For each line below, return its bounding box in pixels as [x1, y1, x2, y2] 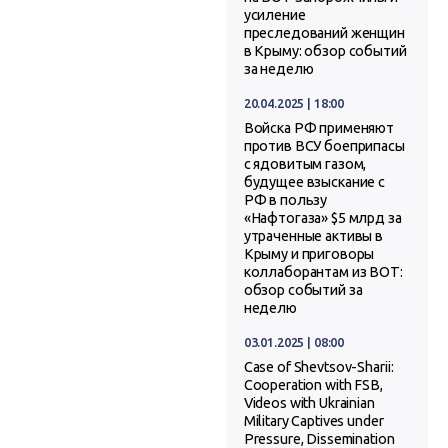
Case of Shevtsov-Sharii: [243, 358, 394, 375]
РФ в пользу [243, 191, 328, 208]
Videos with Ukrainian [243, 394, 375, 411]
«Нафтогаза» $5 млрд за [243, 209, 402, 226]
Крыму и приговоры [243, 245, 375, 262]
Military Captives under [243, 412, 384, 429]
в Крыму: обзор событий [243, 42, 407, 59]
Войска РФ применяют [243, 119, 395, 136]
